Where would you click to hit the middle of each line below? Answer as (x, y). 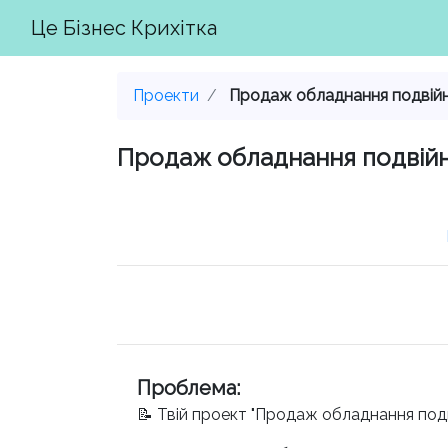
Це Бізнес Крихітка (124, 28)
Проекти (166, 95)
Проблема (186, 387)
